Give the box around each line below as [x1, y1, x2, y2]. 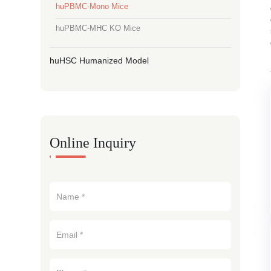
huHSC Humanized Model [50, 56, 149, 65]
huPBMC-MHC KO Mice [56, 24, 141, 33]
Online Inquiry [50, 135, 137, 151]
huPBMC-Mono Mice [56, 2, 129, 11]
